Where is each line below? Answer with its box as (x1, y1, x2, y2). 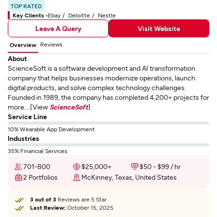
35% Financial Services (8, 147, 67, 154)
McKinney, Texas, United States (81, 173, 177, 181)
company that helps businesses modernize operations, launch (8, 74, 195, 82)
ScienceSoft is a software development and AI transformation (8, 64, 195, 72)
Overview (10, 41, 36, 48)
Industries (8, 134, 39, 142)
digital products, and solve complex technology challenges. (8, 83, 186, 92)
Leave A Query (35, 24, 81, 32)
